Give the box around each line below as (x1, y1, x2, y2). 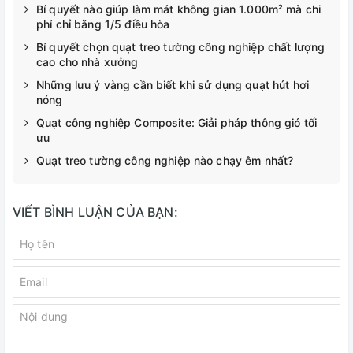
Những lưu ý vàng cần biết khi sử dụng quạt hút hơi (36, 77, 310, 91)
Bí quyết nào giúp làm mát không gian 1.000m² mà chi (36, 2, 321, 16)
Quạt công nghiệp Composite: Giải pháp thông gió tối (36, 115, 318, 129)
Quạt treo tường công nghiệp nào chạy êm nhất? (36, 153, 294, 167)
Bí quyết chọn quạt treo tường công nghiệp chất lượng (36, 39, 325, 54)
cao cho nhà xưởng (36, 54, 139, 69)
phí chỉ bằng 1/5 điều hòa (36, 17, 170, 31)
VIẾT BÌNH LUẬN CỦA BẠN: (13, 203, 178, 220)
